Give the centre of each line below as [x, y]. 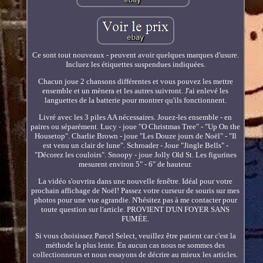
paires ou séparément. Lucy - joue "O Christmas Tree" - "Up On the [136, 126]
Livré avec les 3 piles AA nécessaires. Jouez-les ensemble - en [136, 117]
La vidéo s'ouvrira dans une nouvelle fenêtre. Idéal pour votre [136, 181]
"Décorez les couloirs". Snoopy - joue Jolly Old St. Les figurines [135, 154]
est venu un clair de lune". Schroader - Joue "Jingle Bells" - [135, 145]
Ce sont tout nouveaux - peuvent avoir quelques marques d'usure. [135, 55]
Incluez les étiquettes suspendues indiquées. [135, 64]
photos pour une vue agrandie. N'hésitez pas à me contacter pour [135, 200]
